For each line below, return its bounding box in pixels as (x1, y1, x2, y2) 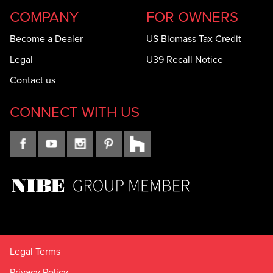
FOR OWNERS (146, 5, 238, 27)
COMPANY (10, 5, 79, 27)
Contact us (10, 73, 55, 87)
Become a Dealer (10, 31, 83, 45)
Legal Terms (10, 244, 60, 258)
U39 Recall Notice (146, 52, 223, 66)
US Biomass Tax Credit (146, 31, 241, 45)
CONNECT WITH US (10, 101, 140, 122)
